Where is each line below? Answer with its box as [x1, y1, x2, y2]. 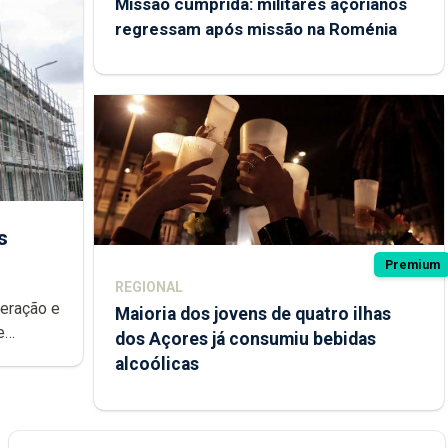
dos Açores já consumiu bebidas [114, 329, 376, 350]
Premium [384, 256, 440, 272]
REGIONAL [114, 279, 183, 296]
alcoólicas [114, 354, 199, 375]
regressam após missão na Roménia [114, 19, 397, 40]
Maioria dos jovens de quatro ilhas [114, 304, 391, 325]
